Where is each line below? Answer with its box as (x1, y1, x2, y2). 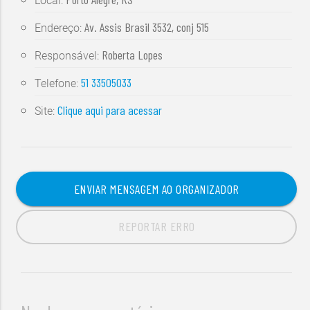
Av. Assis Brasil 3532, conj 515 (84, 19, 210, 35)
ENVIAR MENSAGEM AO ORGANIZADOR (73, 181, 239, 197)
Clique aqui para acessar (57, 102, 163, 118)
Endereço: (35, 21, 85, 35)
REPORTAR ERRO (118, 219, 195, 235)
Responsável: (35, 49, 102, 63)
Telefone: (35, 77, 82, 91)
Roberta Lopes (102, 47, 163, 63)
